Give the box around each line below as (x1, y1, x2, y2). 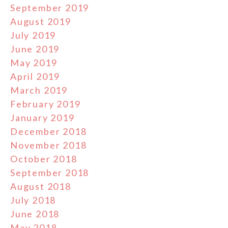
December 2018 (10, 125, 87, 137)
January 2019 (10, 111, 75, 123)
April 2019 (10, 70, 60, 82)
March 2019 (10, 84, 68, 96)
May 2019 (10, 56, 58, 68)
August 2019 (10, 15, 71, 27)
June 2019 (10, 43, 60, 54)
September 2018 (10, 166, 90, 178)
